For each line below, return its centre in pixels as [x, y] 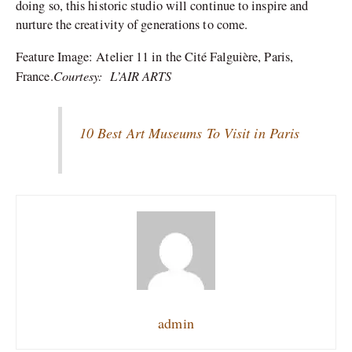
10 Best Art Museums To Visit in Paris [189, 133]
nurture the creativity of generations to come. [132, 25]
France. [35, 76]
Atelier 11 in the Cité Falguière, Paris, [194, 56]
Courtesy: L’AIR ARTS [112, 75]
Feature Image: [56, 56]
